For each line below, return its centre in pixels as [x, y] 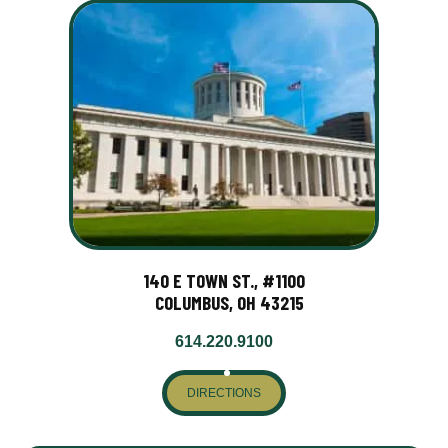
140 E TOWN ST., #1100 [224, 281]
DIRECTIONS [224, 393]
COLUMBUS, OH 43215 [224, 303]
